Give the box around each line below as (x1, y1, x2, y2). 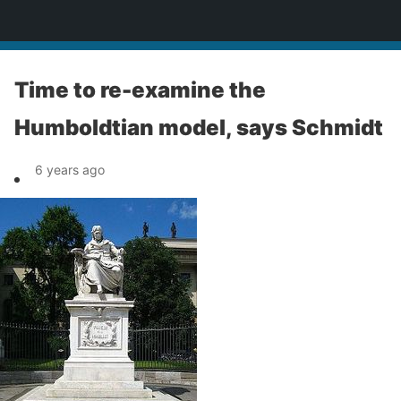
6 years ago (35, 162, 105, 177)
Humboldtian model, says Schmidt (14, 115, 383, 141)
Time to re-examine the (14, 77, 266, 103)
